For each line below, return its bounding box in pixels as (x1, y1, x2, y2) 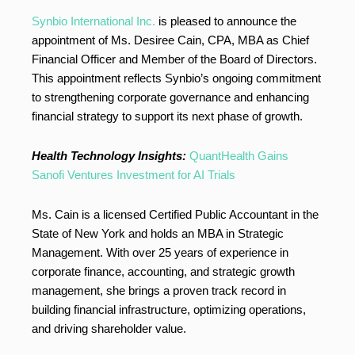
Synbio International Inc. (32, 14, 158, 28)
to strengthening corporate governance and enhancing (32, 90, 309, 104)
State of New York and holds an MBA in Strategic (32, 227, 284, 240)
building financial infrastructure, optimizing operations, (32, 303, 306, 316)
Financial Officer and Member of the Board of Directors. (32, 52, 317, 66)
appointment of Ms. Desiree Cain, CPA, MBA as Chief (32, 33, 309, 47)
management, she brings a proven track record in (32, 284, 286, 297)
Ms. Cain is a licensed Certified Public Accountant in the (32, 208, 319, 221)
